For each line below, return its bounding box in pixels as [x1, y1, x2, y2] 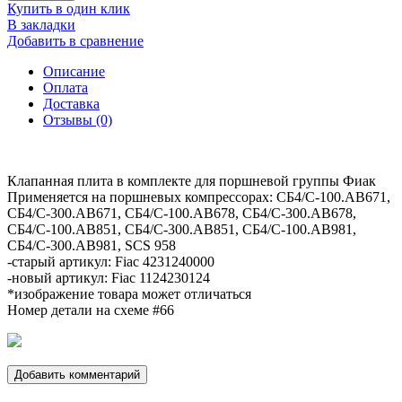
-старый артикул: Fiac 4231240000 [7, 253, 214, 269]
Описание [43, 63, 105, 79]
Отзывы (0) [43, 111, 112, 127]
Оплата [43, 79, 88, 95]
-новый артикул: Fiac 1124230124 [7, 269, 210, 285]
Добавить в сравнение [7, 32, 144, 48]
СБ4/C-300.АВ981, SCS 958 [7, 237, 176, 253]
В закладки [7, 16, 75, 32]
